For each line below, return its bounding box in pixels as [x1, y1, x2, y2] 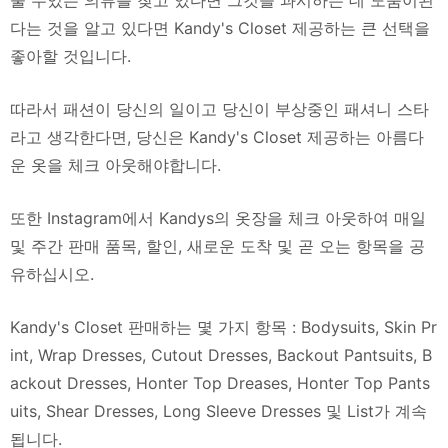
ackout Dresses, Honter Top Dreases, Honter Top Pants [10, 373, 430, 393]
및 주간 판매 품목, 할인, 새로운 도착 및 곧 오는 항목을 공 [10, 236, 425, 256]
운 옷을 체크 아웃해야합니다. [10, 155, 221, 175]
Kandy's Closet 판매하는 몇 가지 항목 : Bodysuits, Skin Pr [10, 317, 437, 337]
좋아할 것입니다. [10, 46, 131, 66]
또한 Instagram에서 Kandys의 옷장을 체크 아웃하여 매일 [10, 208, 426, 228]
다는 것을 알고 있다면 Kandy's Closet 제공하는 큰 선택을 [10, 18, 430, 38]
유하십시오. [10, 264, 94, 284]
